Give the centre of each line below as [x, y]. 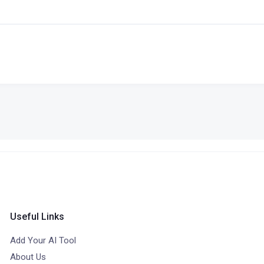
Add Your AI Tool [43, 240]
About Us [28, 257]
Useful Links [37, 217]
